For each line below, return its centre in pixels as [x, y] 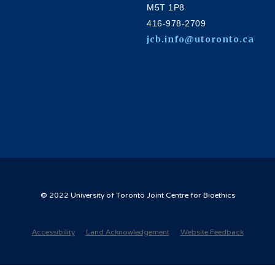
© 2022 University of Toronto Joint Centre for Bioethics [137, 196]
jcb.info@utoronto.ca [200, 39]
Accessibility [53, 232]
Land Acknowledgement [127, 232]
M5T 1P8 [166, 7]
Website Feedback [212, 232]
